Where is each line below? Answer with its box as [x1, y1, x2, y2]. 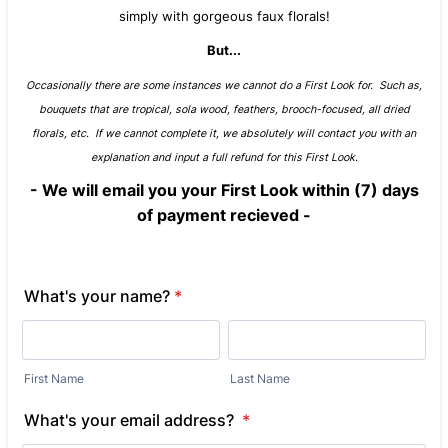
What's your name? [24, 286, 170, 306]
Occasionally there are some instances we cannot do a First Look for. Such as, [26, 79, 422, 92]
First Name [24, 371, 84, 386]
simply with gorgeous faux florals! [118, 8, 330, 24]
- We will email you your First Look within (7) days [29, 180, 419, 200]
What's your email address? [24, 410, 238, 430]
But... [207, 42, 241, 58]
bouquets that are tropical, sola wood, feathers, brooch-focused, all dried [38, 103, 410, 116]
